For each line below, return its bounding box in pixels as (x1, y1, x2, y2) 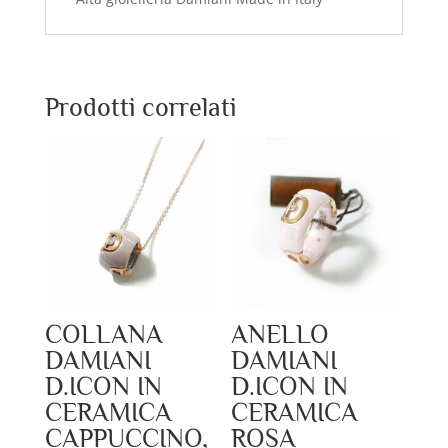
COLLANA (44, 319, 163, 349)
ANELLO (231, 319, 330, 349)
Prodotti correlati (44, 92, 236, 122)
